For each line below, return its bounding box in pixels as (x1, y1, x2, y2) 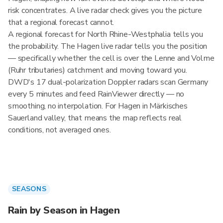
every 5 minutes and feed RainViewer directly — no (8, 89, 185, 100)
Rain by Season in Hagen (8, 204, 120, 217)
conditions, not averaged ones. (8, 124, 111, 135)
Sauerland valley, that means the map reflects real (8, 112, 182, 123)
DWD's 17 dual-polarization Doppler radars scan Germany (8, 77, 209, 88)
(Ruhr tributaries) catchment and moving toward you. (8, 65, 187, 76)
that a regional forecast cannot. (8, 17, 114, 28)
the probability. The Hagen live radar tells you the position (8, 41, 208, 52)
